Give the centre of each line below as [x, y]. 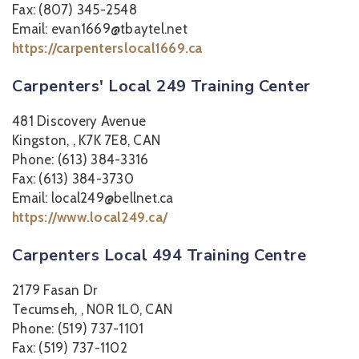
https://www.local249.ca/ [90, 217]
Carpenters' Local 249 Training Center [161, 86]
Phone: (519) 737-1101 [78, 329]
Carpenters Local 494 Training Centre [159, 255]
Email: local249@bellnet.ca [93, 198]
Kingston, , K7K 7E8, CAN [86, 140]
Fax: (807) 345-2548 [75, 10]
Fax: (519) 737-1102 [70, 348]
